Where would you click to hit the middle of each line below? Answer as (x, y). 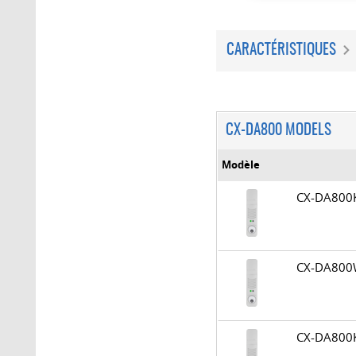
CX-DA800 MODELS (279, 131)
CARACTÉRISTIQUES (281, 50)
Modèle (241, 164)
